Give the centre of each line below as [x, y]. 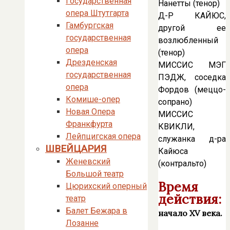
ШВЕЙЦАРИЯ [76, 149]
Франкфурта [89, 124]
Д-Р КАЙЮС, [192, 16]
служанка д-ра [192, 139]
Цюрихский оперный [106, 186]
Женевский [88, 161]
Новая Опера [90, 112]
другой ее [192, 28]
